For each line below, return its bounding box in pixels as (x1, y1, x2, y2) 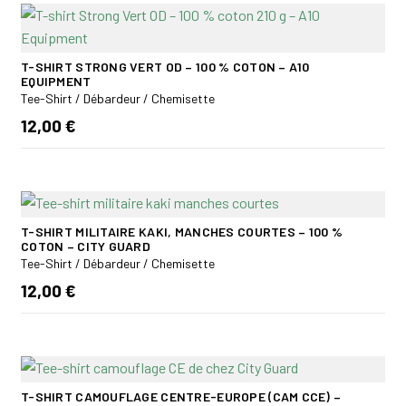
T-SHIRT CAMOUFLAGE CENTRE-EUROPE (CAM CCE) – (21, 388, 342, 404)
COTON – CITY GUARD (21, 237, 151, 254)
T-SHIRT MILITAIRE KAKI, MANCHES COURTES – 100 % (21, 223, 343, 239)
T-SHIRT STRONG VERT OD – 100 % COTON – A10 (21, 58, 310, 74)
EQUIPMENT (21, 72, 92, 89)
